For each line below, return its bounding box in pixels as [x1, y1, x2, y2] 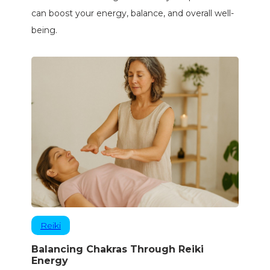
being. [31, 25, 57, 36]
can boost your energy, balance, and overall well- [31, 8, 234, 19]
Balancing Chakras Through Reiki [31, 243, 204, 256]
